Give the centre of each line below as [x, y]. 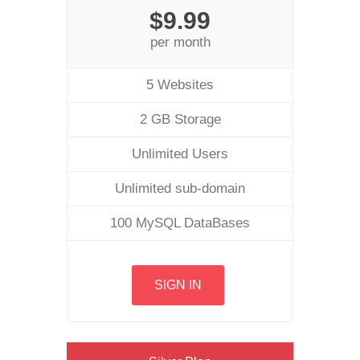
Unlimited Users [180, 154]
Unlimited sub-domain [180, 188]
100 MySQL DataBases [180, 223]
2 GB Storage [180, 119]
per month [180, 42]
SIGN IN [178, 285]
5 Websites [180, 85]
